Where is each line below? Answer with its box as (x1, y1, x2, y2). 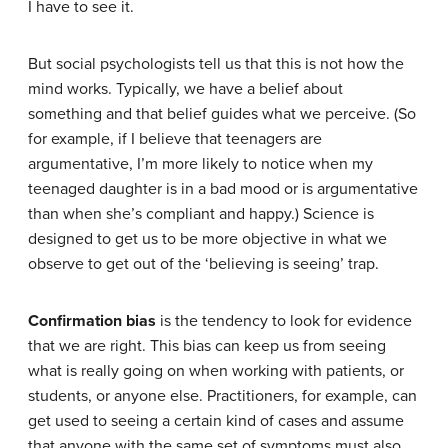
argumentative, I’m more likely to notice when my (28, 154, 373, 174)
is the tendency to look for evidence (156, 311, 412, 331)
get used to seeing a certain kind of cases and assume (28, 411, 404, 431)
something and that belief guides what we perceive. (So (28, 104, 416, 124)
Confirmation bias (28, 311, 156, 331)
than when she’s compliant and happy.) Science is (28, 204, 374, 224)
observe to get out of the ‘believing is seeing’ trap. (28, 254, 379, 274)
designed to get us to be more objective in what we (28, 229, 387, 249)
